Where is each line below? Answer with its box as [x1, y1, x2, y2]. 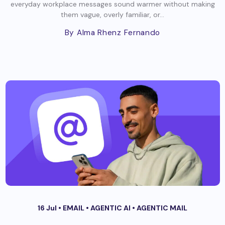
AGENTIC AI [90, 203, 132, 212]
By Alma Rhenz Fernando [64, 27, 161, 38]
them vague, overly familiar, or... [61, 10, 164, 19]
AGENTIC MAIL [137, 203, 187, 212]
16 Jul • [38, 203, 63, 212]
